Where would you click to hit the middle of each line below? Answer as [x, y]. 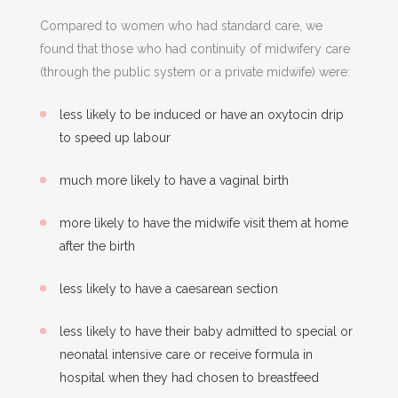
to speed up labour [115, 138]
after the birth [97, 246]
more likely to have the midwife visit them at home [203, 223]
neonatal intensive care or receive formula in [186, 354]
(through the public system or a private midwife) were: [195, 72]
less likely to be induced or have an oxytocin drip [201, 115]
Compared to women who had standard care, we [181, 26]
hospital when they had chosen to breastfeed [189, 378]
